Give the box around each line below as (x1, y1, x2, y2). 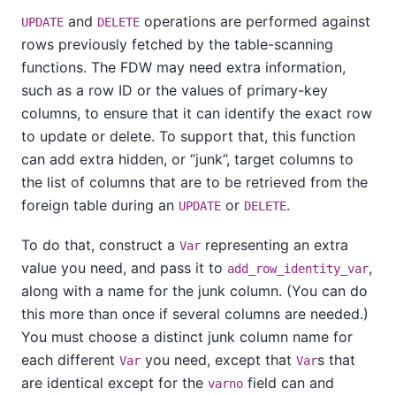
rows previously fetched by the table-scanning (21, 35, 333, 54)
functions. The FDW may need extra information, (21, 58, 346, 77)
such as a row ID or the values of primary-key (21, 81, 328, 100)
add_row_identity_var (227, 261, 369, 276)
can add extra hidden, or (21, 150, 190, 169)
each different (21, 350, 119, 369)
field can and (243, 373, 334, 392)
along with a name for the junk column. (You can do (21, 281, 368, 300)
